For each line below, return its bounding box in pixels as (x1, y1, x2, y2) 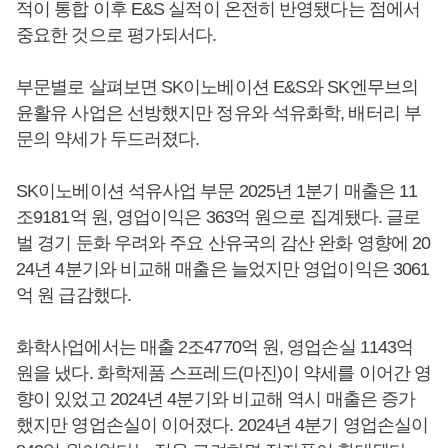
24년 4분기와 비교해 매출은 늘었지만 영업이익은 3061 (16, 258, 430, 279)
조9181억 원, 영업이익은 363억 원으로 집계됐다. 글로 (16, 206, 421, 227)
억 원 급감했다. (16, 284, 131, 305)
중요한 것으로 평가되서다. (16, 24, 217, 45)
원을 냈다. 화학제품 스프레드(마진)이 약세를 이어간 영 (16, 362, 432, 383)
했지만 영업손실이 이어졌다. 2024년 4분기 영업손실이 (16, 414, 429, 435)
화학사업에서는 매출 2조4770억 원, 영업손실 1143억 (16, 336, 414, 357)
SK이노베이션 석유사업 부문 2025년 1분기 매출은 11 (16, 180, 418, 201)
